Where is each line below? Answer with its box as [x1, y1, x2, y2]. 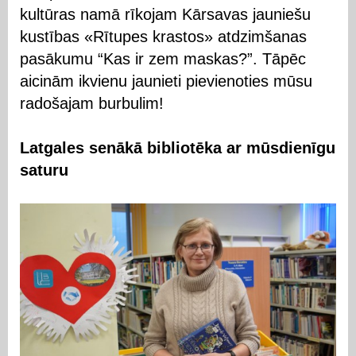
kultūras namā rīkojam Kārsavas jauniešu [20, 5, 311, 23]
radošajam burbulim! [20, 94, 164, 112]
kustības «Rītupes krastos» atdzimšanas [20, 27, 307, 45]
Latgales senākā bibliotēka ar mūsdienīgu [20, 138, 335, 157]
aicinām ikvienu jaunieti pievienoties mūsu [20, 72, 312, 90]
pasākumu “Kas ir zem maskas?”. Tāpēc [20, 49, 306, 68]
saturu [20, 161, 73, 179]
